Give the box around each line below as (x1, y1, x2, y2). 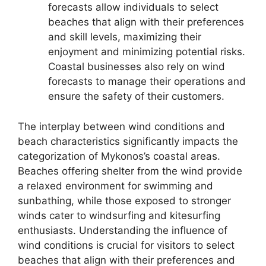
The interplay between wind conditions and (18, 120, 225, 132)
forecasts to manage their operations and (48, 75, 246, 87)
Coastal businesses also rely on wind (48, 61, 225, 72)
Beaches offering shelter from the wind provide (18, 164, 242, 177)
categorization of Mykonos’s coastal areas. (18, 150, 220, 162)
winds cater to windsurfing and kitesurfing (18, 209, 220, 221)
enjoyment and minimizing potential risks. (48, 46, 245, 58)
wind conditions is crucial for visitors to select (18, 239, 235, 251)
